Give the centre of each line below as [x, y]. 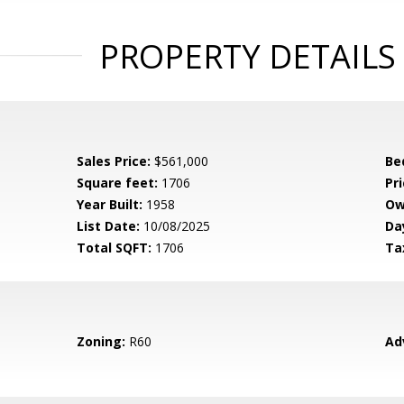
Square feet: [118, 183]
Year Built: [110, 204]
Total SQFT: [115, 248]
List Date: [109, 226]
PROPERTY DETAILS [247, 56]
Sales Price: [114, 161]
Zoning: [101, 341]
